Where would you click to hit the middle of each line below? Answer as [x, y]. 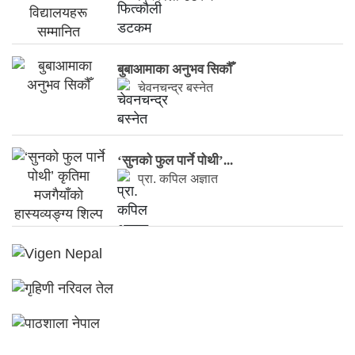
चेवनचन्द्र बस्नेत [176, 88]
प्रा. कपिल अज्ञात [178, 179]
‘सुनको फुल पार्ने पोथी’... [176, 161]
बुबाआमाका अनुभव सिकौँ [175, 70]
